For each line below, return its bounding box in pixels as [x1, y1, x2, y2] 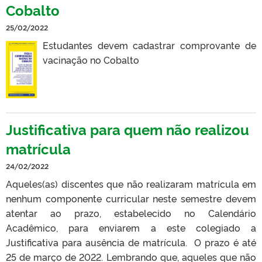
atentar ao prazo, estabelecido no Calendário [6, 206, 256, 219]
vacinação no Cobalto [42, 53, 139, 66]
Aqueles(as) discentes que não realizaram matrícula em [6, 177, 256, 190]
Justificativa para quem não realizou [6, 119, 249, 139]
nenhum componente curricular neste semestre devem [6, 191, 256, 205]
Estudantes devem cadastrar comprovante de [42, 38, 256, 51]
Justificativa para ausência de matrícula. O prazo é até [6, 235, 256, 249]
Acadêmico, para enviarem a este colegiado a [6, 220, 256, 234]
